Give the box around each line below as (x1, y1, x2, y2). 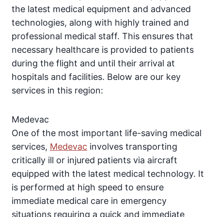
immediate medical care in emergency (12, 196, 167, 206)
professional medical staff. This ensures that (12, 31, 193, 42)
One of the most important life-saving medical (12, 128, 201, 139)
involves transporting (87, 141, 177, 152)
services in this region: (12, 85, 103, 96)
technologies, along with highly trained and (12, 17, 189, 28)
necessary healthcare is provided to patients (12, 45, 194, 55)
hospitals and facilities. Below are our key (12, 72, 181, 82)
